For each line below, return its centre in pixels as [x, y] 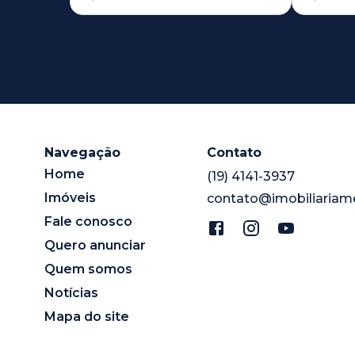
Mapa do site [87, 316]
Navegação [82, 152]
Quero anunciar [95, 245]
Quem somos [88, 269]
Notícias [71, 292]
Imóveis [70, 197]
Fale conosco [88, 221]
